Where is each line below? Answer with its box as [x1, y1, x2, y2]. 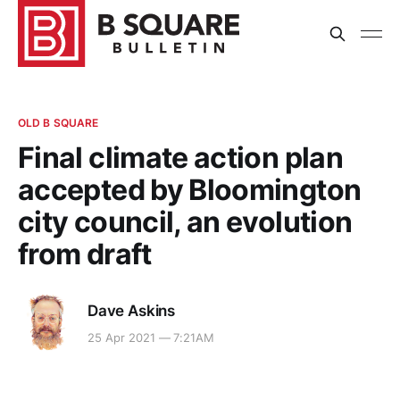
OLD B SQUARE [18, 116, 99, 129]
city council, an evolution [18, 204, 353, 239]
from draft [18, 237, 152, 271]
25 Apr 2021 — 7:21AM [87, 330, 215, 346]
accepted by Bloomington [18, 172, 362, 207]
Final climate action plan [18, 140, 343, 175]
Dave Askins [87, 301, 176, 320]
